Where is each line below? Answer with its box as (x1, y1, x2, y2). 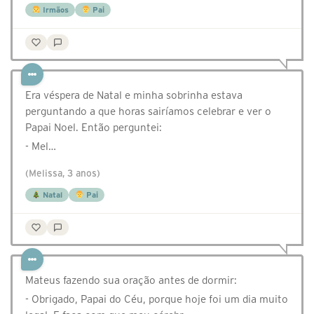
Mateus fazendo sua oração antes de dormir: (25, 274, 237, 287)
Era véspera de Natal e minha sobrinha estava (25, 89, 243, 102)
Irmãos (40, 6, 69, 15)
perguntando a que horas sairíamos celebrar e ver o (25, 105, 271, 118)
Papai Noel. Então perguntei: (25, 121, 162, 134)
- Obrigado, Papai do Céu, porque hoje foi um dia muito (25, 293, 288, 306)
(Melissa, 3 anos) (25, 168, 100, 179)
